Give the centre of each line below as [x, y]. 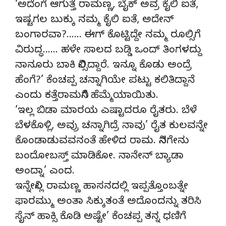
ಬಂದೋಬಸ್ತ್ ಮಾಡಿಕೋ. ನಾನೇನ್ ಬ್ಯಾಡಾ [99, 157]
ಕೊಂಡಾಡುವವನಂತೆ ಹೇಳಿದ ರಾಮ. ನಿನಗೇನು [102, 142]
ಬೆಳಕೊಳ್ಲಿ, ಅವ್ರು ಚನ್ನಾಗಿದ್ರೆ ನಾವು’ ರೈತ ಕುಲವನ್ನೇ [111, 127]
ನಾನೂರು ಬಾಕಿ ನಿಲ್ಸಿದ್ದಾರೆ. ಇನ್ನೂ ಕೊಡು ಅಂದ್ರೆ [103, 66]
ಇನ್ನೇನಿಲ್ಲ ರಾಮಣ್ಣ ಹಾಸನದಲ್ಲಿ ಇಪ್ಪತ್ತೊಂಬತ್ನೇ [102, 187]
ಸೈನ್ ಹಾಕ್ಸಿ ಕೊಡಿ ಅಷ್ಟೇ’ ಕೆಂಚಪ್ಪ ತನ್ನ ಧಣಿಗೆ [101, 217]
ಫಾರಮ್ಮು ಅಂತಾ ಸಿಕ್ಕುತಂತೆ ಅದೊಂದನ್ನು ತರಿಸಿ [108, 202]
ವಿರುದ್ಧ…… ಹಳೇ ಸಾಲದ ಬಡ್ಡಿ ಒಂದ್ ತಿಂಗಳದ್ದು [108, 51]
